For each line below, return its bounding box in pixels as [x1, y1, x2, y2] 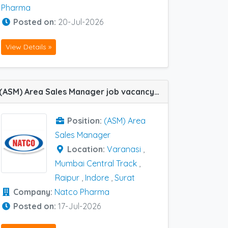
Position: [67, 116, 104, 126]
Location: [67, 144, 107, 155]
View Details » [6, 42, 51, 52]
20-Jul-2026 [58, 16, 103, 27]
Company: [13, 187, 54, 197]
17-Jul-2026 [58, 201, 101, 212]
